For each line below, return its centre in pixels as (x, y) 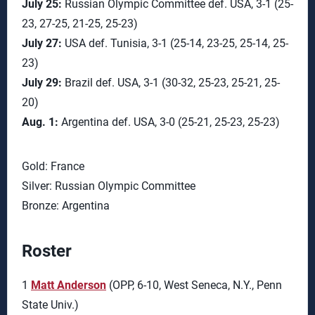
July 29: (42, 83)
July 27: (42, 43)
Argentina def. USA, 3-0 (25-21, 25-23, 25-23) (169, 122)
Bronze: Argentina (66, 206)
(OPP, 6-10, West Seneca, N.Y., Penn (194, 285)
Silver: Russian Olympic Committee (109, 186)
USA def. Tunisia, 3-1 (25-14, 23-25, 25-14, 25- (175, 43)
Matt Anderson (69, 285)
